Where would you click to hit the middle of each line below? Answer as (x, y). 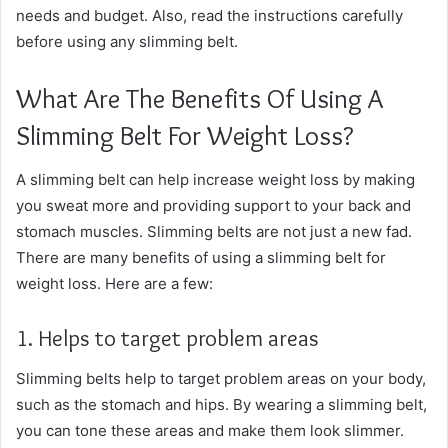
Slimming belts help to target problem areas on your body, (221, 378)
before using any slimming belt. (129, 41)
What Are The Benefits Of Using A (199, 98)
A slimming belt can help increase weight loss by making (215, 179)
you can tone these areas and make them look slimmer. (210, 430)
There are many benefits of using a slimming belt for (201, 257)
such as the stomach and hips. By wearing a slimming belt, (221, 404)
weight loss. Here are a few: (114, 283)
